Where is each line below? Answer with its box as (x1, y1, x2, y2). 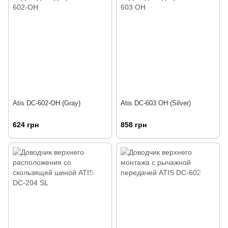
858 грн (121, 121, 147, 129)
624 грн (13, 121, 39, 129)
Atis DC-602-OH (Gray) (13, 99, 80, 107)
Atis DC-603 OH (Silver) (121, 99, 191, 107)
